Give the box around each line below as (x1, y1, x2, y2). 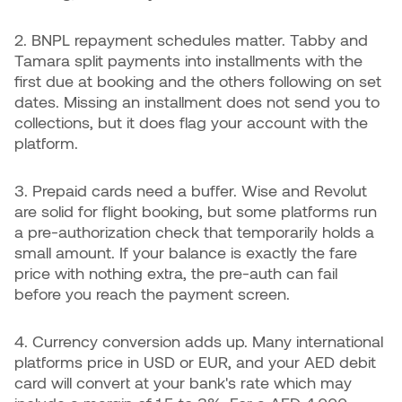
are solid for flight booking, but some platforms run (14, 201, 377, 221)
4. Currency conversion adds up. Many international (14, 331, 383, 351)
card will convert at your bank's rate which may (14, 372, 352, 392)
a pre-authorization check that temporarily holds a (14, 222, 374, 241)
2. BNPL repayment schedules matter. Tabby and (14, 30, 368, 49)
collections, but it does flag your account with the (14, 112, 368, 132)
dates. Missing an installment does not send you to (14, 92, 380, 111)
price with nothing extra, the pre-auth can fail (14, 263, 337, 283)
